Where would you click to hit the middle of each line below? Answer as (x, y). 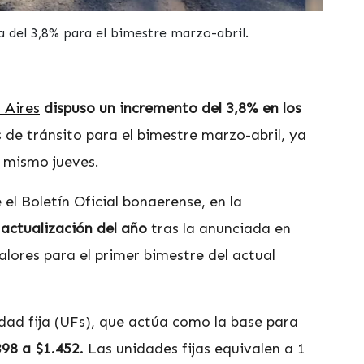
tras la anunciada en (219, 228)
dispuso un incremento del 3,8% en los (173, 108)
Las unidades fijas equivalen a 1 (195, 348)
